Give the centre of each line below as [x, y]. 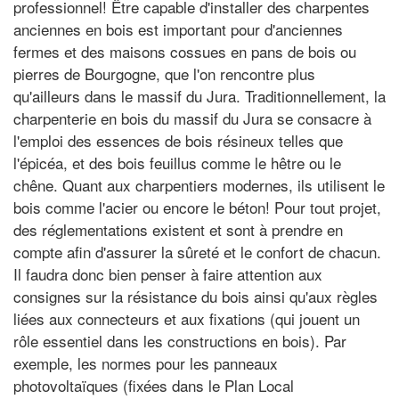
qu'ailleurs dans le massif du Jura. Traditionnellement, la [199, 95]
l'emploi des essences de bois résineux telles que [178, 140]
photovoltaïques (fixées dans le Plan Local [154, 385]
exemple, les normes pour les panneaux [146, 362]
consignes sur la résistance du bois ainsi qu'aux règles [195, 296]
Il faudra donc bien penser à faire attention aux [168, 273]
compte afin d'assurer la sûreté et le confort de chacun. [197, 251]
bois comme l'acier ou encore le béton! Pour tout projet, [197, 207]
